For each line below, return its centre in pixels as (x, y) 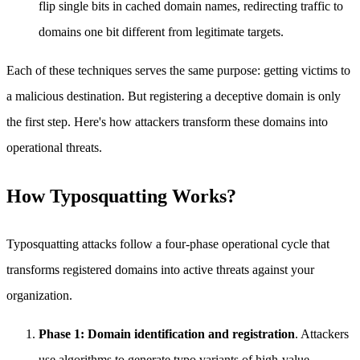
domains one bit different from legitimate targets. (161, 32)
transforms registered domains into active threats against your (160, 270)
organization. (39, 296)
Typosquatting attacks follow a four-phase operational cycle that (168, 244)
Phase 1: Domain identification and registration (167, 334)
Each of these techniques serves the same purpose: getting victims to (178, 71)
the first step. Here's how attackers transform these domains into (167, 122)
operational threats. (54, 148)
